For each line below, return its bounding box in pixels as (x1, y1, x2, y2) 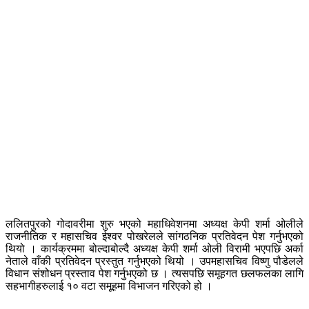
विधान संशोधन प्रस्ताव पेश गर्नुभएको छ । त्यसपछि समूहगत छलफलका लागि (6, 267, 303, 279)
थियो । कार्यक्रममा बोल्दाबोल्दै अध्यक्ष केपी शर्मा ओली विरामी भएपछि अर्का (6, 242, 303, 255)
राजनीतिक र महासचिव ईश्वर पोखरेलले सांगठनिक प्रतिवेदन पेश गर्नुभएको (6, 230, 303, 242)
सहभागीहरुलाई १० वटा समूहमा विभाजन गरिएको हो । (6, 279, 212, 292)
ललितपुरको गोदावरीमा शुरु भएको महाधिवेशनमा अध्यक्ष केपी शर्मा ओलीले (6, 217, 303, 230)
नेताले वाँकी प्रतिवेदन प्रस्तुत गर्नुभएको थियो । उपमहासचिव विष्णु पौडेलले (6, 255, 303, 267)
